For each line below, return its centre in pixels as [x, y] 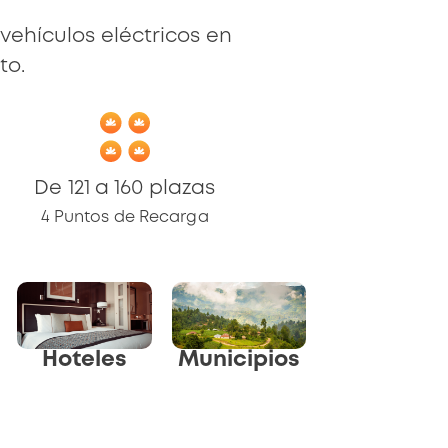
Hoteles [85, 360]
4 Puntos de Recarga [124, 217]
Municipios [238, 360]
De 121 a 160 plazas [125, 188]
